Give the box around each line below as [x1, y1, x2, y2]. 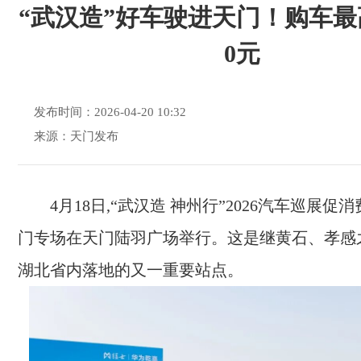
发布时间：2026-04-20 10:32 [34, 106, 186, 118]
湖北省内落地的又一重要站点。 [18, 261, 243, 279]
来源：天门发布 [34, 130, 118, 143]
